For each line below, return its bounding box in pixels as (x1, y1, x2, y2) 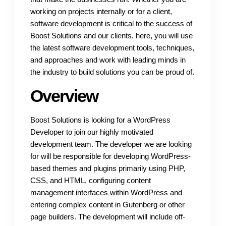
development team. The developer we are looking (30, 139, 192, 148)
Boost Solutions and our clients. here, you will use (30, 31, 193, 40)
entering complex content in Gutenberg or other (30, 200, 185, 209)
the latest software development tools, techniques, (30, 43, 194, 52)
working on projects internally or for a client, (30, 7, 172, 16)
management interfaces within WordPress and (30, 188, 182, 197)
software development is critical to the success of (30, 19, 192, 28)
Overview (30, 86, 98, 105)
